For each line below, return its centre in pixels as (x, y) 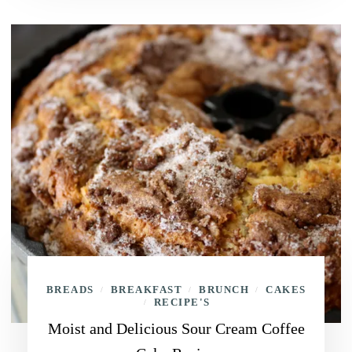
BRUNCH (224, 290)
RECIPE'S (182, 302)
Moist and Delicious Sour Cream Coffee (176, 328)
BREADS (70, 290)
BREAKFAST (146, 290)
